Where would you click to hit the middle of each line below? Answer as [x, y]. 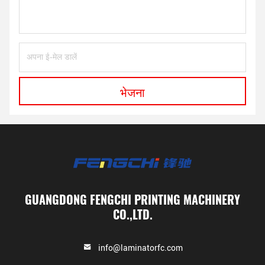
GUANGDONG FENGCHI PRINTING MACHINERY [132, 199]
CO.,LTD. [132, 214]
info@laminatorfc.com [140, 248]
